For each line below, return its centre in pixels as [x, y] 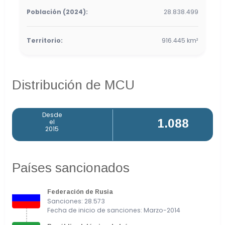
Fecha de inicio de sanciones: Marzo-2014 [114, 210]
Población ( [46, 12]
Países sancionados [71, 167]
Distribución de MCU [73, 85]
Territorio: [45, 41]
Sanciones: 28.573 [76, 201]
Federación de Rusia [80, 192]
